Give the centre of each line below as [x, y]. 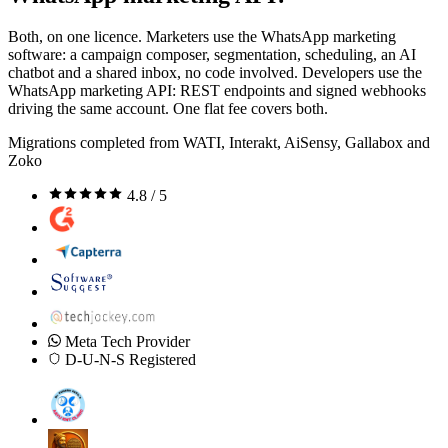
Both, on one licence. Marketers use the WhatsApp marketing [202, 37]
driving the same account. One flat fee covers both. [168, 109]
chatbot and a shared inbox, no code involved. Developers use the [215, 73]
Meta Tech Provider [125, 342]
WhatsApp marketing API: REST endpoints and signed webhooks [217, 91]
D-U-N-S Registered [128, 360]
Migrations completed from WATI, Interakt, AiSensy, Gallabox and [219, 143]
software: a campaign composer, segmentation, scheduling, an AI [212, 55]
